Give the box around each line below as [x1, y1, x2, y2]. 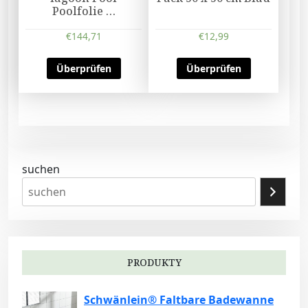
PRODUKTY [126, 256, 181, 269]
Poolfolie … [52, 3, 115, 19]
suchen [22, 162, 60, 177]
